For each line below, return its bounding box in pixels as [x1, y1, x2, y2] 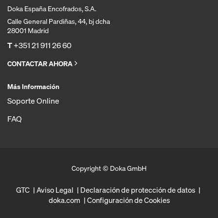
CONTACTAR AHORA [7, 59, 73, 68]
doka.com [48, 195, 80, 205]
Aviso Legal [36, 185, 73, 195]
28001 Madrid [7, 26, 49, 35]
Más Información [7, 82, 59, 91]
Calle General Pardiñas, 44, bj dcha [7, 17, 110, 26]
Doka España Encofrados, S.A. [7, 4, 96, 13]
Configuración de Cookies [87, 195, 170, 205]
